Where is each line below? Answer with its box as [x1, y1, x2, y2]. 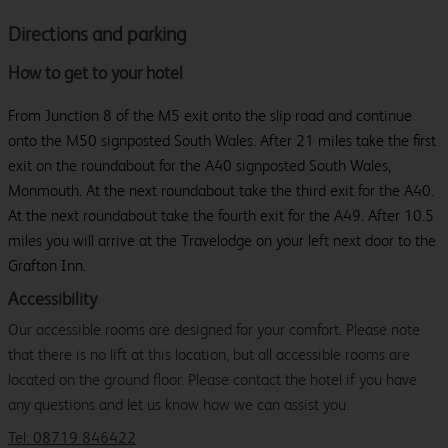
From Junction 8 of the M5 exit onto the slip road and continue [8, 106, 412, 126]
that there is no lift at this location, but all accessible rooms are [8, 345, 410, 365]
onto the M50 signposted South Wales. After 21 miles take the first [8, 131, 436, 151]
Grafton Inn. [8, 256, 86, 276]
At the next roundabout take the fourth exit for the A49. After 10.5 [8, 206, 434, 226]
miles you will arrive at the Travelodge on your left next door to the [8, 231, 436, 251]
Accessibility [8, 288, 97, 310]
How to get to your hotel [8, 62, 183, 84]
